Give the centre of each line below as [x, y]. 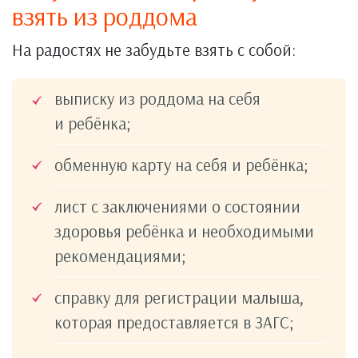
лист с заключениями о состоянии [177, 206]
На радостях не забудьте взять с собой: [154, 49]
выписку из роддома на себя [157, 98]
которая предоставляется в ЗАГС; [174, 322]
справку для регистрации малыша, [179, 297]
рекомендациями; [120, 255]
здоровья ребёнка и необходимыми [184, 231]
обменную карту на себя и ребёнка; [181, 164]
